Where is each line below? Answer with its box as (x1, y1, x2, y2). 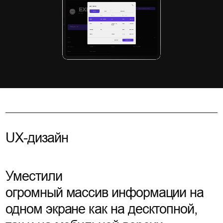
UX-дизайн (5, 130, 68, 145)
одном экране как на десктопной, (5, 202, 198, 217)
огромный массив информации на (5, 185, 204, 201)
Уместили (5, 169, 62, 184)
